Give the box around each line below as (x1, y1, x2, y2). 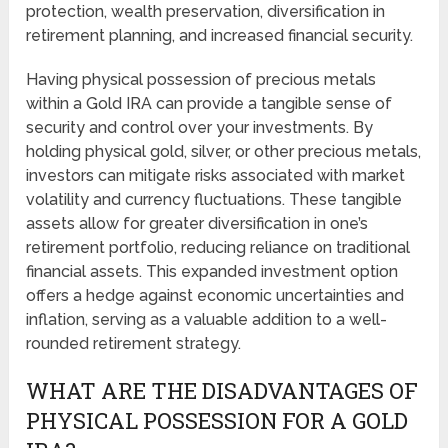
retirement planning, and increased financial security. (26, 25, 414, 45)
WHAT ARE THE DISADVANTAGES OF (26, 375, 419, 405)
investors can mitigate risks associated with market (26, 165, 406, 185)
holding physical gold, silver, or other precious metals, (26, 141, 422, 161)
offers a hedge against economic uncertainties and (26, 285, 405, 305)
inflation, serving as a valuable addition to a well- (26, 309, 388, 329)
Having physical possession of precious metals (26, 69, 377, 89)
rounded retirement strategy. (26, 333, 242, 353)
